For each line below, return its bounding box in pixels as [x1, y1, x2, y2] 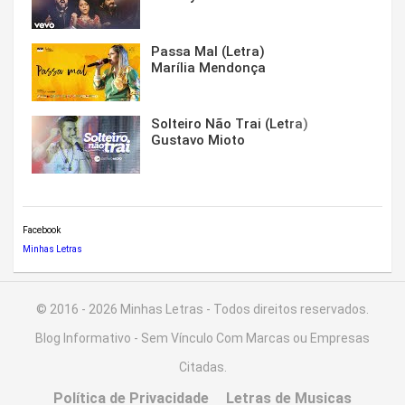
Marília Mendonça [151, 60, 266, 77]
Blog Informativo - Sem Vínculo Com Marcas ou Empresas [35, 331, 370, 346]
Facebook [23, 225, 61, 236]
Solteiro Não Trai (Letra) [151, 116, 308, 133]
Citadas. [178, 360, 227, 375]
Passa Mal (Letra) [151, 43, 265, 61]
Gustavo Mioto [151, 132, 245, 149]
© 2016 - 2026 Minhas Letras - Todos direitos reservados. [36, 302, 369, 317]
